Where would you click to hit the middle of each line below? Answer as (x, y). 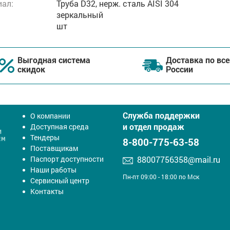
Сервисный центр (60, 180)
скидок (31, 69)
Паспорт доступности (67, 159)
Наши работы (53, 169)
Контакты (47, 191)
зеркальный (80, 14)
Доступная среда (60, 126)
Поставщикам (54, 148)
